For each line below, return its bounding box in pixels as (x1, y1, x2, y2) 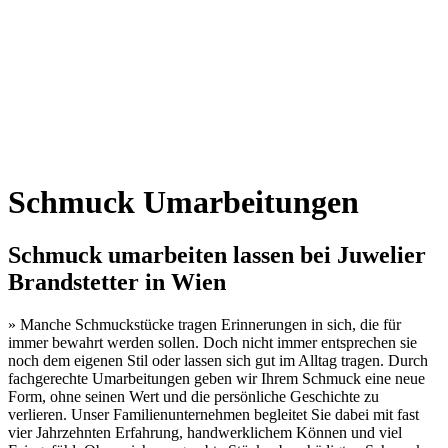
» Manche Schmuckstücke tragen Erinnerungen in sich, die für (8, 316, 401, 334)
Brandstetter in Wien (8, 269, 226, 296)
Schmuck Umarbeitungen (8, 183, 359, 220)
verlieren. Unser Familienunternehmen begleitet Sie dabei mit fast (8, 406, 419, 424)
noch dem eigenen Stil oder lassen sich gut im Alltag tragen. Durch (8, 352, 428, 370)
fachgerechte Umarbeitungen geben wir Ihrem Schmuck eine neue (8, 370, 425, 388)
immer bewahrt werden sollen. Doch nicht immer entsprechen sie (8, 334, 417, 352)
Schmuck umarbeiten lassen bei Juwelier (8, 242, 426, 269)
